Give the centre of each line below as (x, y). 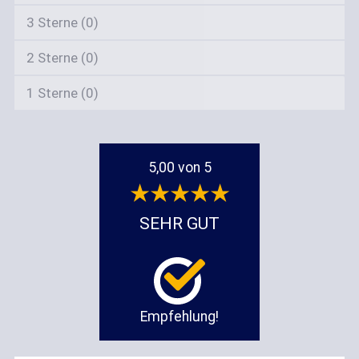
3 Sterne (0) (62, 22)
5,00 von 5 (179, 167)
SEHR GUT (179, 223)
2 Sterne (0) (62, 57)
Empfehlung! (179, 316)
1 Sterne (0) (62, 93)
